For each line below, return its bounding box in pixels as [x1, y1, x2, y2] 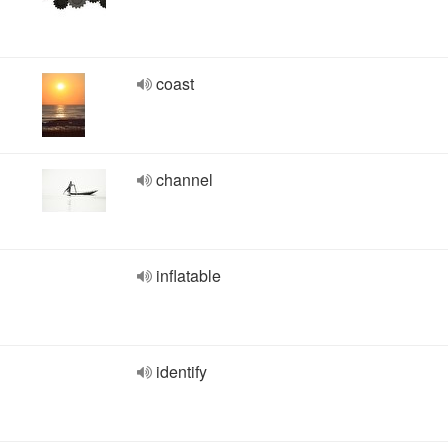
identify [156, 360, 207, 383]
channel [156, 168, 213, 191]
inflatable [156, 264, 221, 287]
